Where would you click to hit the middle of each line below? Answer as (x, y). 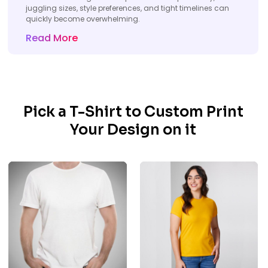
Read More (52, 38)
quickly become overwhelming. (83, 19)
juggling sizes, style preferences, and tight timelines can (127, 8)
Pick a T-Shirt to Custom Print (133, 112)
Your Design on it (133, 130)
